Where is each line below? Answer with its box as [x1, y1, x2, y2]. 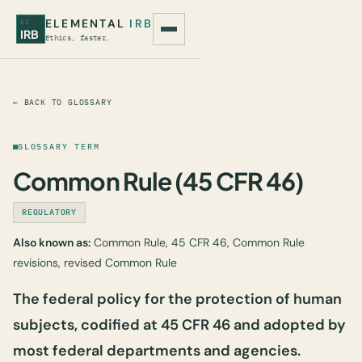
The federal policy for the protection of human [13, 289, 342, 309]
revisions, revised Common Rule [13, 255, 177, 270]
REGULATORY [22, 207, 77, 217]
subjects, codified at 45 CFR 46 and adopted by [13, 315, 346, 335]
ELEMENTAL [45, 16, 130, 31]
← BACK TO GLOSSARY [13, 97, 112, 107]
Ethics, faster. [45, 33, 111, 42]
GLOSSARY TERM [18, 141, 100, 152]
